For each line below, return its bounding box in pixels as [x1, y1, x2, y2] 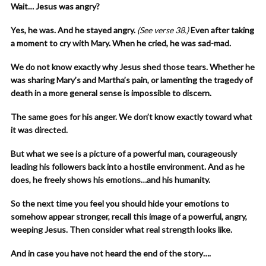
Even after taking [189, 25, 254, 35]
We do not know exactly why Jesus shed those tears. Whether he [11, 62, 255, 72]
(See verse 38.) [137, 25, 189, 35]
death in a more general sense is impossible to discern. [11, 88, 211, 98]
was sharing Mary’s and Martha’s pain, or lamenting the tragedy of [11, 75, 252, 85]
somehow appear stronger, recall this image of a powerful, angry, [11, 211, 247, 221]
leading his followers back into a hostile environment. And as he [11, 161, 245, 172]
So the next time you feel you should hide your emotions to [11, 198, 229, 208]
